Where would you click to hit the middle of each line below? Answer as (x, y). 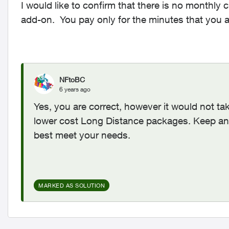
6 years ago (75, 89)
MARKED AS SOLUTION (72, 185)
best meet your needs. (82, 135)
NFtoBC (72, 79)
